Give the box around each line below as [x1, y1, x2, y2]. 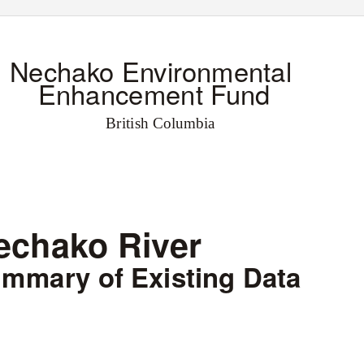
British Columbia [106, 114, 215, 132]
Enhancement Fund [37, 74, 271, 113]
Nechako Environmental [9, 50, 292, 89]
